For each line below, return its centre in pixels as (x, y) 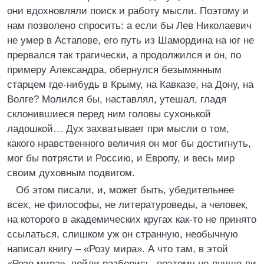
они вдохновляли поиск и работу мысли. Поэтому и (128, 11)
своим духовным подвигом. (71, 173)
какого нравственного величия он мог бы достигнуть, (129, 143)
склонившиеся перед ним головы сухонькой (109, 114)
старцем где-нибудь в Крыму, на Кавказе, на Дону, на (130, 85)
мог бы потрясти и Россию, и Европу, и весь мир (121, 158)
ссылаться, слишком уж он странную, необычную (123, 234)
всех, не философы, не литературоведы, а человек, (128, 205)
